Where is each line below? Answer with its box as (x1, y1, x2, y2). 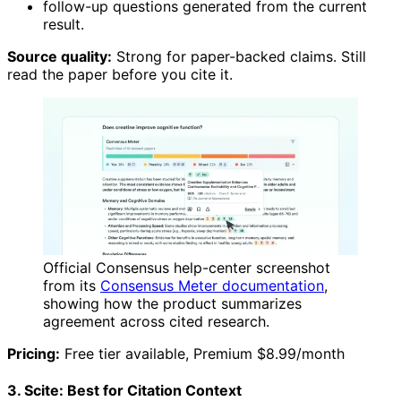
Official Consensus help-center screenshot (43, 259, 330, 277)
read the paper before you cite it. (7, 65, 233, 84)
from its (43, 277, 100, 295)
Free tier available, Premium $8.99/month (60, 345, 345, 363)
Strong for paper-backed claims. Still (112, 47, 366, 66)
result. (43, 15, 84, 34)
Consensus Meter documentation (100, 277, 324, 295)
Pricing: (7, 345, 60, 363)
